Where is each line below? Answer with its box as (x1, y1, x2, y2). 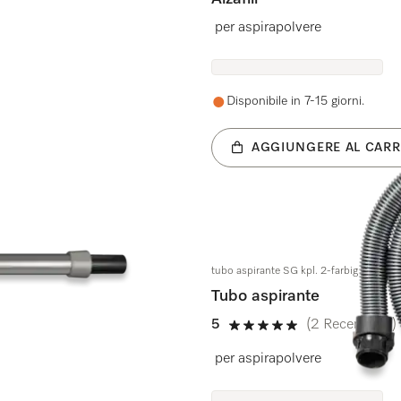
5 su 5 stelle (226, 327, 306, 342)
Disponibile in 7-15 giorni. (226, 95, 364, 107)
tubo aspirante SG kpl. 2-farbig (210, 266, 358, 277)
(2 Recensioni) (305, 318, 397, 332)
